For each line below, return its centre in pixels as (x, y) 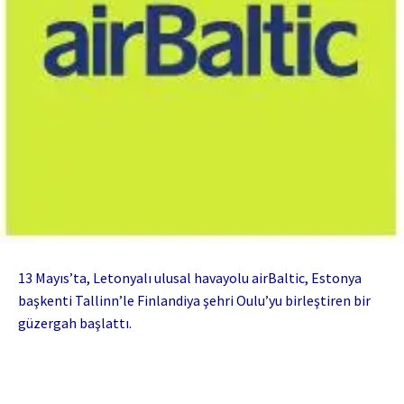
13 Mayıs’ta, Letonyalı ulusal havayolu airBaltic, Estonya (190, 278)
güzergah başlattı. (75, 323)
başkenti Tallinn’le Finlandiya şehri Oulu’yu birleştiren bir (194, 300)
